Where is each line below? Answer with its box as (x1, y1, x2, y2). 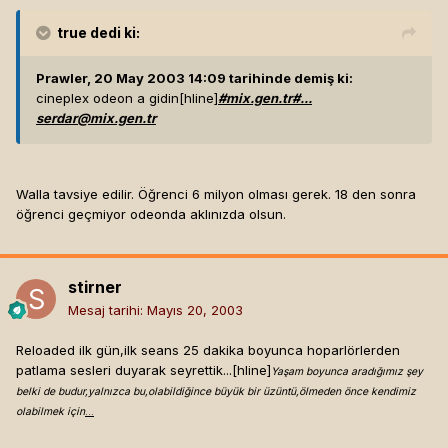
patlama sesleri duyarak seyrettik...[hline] (16, 362, 271, 379)
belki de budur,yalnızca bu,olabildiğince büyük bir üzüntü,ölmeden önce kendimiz (16, 385, 416, 399)
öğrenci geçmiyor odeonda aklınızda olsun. (16, 206, 286, 223)
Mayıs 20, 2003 (147, 302, 243, 319)
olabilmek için (16, 405, 85, 419)
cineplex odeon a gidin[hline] (36, 90, 218, 107)
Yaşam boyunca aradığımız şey (271, 365, 423, 379)
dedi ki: (87, 24, 140, 42)
